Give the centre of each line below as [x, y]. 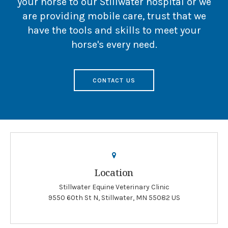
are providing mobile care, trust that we [114, 16]
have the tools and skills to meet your [114, 31]
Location [114, 172]
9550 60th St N [73, 197]
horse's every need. [114, 45]
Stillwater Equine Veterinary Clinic [114, 187]
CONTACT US [114, 80]
